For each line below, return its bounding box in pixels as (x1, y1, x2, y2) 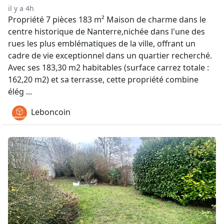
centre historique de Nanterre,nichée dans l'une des (8, 26, 205, 37)
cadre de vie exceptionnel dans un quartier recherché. (8, 50, 212, 61)
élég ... (8, 86, 32, 97)
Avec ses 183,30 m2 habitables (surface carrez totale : (8, 62, 209, 73)
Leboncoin (31, 106, 70, 118)
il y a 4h (8, 3, 34, 13)
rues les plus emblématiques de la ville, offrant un (8, 38, 195, 49)
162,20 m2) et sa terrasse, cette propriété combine (8, 74, 198, 85)
